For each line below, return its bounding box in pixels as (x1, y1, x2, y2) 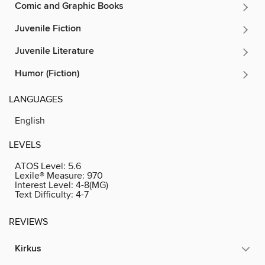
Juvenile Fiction (15, 22, 81, 35)
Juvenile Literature (15, 44, 94, 57)
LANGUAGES (9, 93, 63, 105)
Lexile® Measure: (15, 169, 87, 182)
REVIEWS (9, 215, 48, 228)
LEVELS (9, 138, 41, 151)
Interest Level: (15, 179, 76, 191)
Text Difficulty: (15, 188, 76, 201)
